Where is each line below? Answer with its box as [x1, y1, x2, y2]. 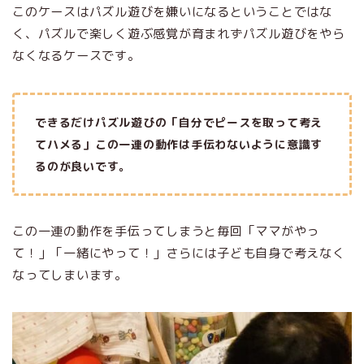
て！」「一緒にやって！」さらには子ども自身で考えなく [12, 244, 345, 262]
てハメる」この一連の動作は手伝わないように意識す [35, 136, 323, 152]
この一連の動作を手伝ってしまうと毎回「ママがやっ [12, 222, 320, 240]
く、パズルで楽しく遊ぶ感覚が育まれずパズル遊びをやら [12, 24, 345, 42]
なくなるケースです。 [12, 46, 141, 64]
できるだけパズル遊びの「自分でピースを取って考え [35, 114, 323, 130]
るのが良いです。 [35, 158, 132, 174]
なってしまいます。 [12, 266, 128, 284]
